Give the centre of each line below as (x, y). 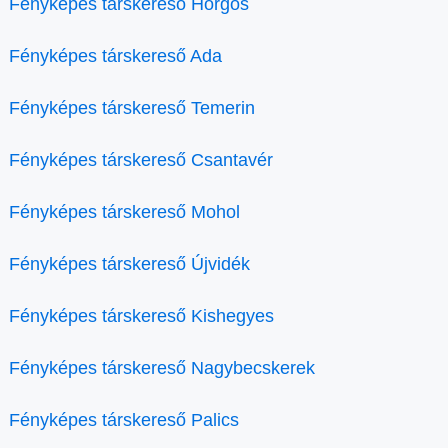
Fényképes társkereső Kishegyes (141, 316)
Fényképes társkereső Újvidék (129, 264)
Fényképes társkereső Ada (115, 56)
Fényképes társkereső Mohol (124, 212)
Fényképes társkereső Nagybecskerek (162, 368)
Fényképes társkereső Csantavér (141, 160)
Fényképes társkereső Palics (124, 420)
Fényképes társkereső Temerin (132, 108)
